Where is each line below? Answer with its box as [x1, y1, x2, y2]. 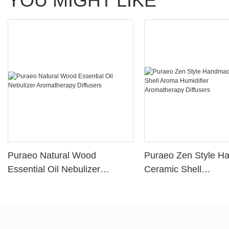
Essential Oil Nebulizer [8, 164, 100, 175]
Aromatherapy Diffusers [8, 178, 104, 189]
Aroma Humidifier [144, 178, 216, 189]
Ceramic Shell [144, 164, 202, 175]
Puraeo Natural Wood [8, 150, 96, 161]
